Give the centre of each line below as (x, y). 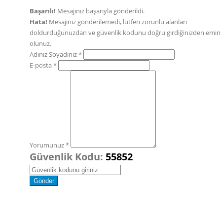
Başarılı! (43, 11)
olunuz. (40, 43)
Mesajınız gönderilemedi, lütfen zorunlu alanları (117, 22)
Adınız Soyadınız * (56, 54)
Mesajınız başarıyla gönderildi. (100, 11)
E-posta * (43, 65)
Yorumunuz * (49, 145)
